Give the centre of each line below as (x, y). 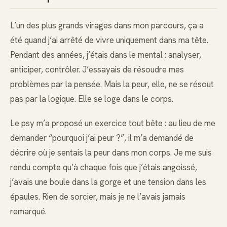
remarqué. (28, 212)
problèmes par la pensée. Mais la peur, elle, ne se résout (112, 84)
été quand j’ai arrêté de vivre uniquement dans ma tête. (109, 40)
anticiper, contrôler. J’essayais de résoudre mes (97, 70)
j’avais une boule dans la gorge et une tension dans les (108, 182)
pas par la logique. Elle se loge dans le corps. (92, 99)
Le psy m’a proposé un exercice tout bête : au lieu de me (113, 123)
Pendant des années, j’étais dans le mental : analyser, (106, 55)
